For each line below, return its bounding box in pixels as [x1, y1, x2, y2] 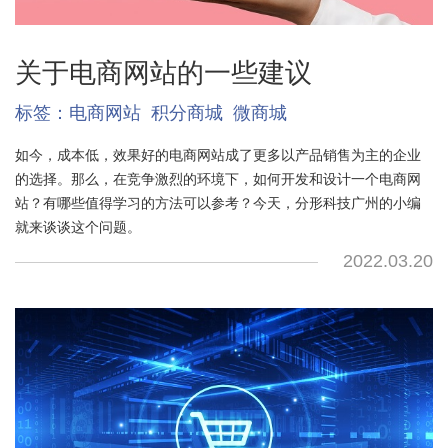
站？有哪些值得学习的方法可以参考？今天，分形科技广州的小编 [14, 195, 421, 212]
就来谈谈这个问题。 [14, 219, 141, 236]
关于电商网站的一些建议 [14, 58, 312, 89]
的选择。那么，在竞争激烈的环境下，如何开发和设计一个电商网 [14, 171, 421, 188]
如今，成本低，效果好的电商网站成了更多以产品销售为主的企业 [14, 147, 421, 164]
